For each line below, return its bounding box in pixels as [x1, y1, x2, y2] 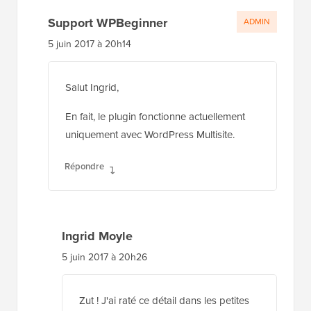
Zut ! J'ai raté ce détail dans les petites [79, 293, 249, 309]
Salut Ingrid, [65, 80, 119, 96]
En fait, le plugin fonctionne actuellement [65, 109, 245, 125]
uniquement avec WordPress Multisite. [65, 127, 235, 143]
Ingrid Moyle [62, 227, 133, 246]
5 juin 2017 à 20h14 [48, 37, 131, 52]
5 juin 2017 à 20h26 [62, 250, 147, 265]
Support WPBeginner [48, 14, 167, 33]
